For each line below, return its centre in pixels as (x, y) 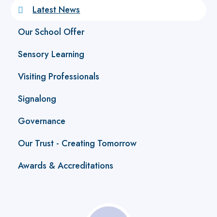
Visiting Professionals (59, 76)
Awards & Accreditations (66, 165)
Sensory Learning (51, 54)
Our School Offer (51, 32)
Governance (42, 121)
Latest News (56, 9)
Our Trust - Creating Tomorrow (77, 143)
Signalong (37, 99)
